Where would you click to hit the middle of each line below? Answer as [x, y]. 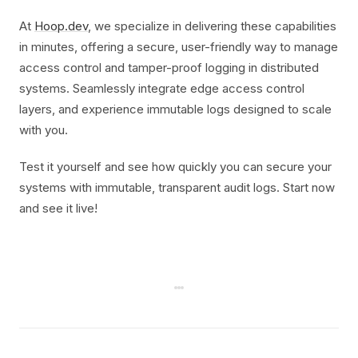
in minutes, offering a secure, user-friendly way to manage [179, 47]
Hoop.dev [61, 26]
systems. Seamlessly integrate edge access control [162, 88]
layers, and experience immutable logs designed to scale [175, 109]
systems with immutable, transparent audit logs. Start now [177, 187]
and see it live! [58, 208]
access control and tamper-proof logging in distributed [169, 68]
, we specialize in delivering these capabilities [212, 26]
